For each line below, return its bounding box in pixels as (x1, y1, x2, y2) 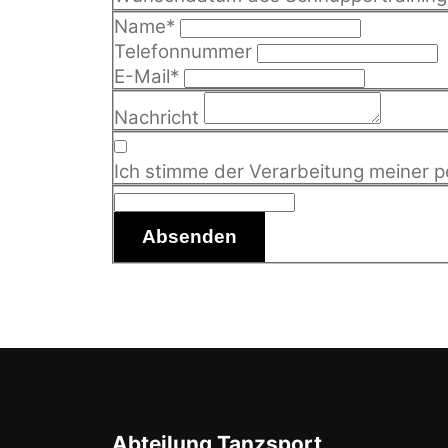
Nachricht (114, 106, 204, 130)
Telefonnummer (114, 40, 257, 64)
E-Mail (114, 65, 170, 89)
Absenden (142, 226, 238, 248)
